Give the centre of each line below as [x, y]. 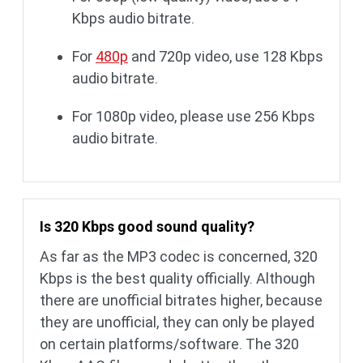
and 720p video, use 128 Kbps [226, 57]
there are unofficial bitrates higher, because [181, 301]
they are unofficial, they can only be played [177, 322]
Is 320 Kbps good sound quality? [147, 227]
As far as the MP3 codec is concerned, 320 [179, 257]
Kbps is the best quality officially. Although [177, 279]
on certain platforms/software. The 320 [169, 344]
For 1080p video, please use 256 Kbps [194, 117]
